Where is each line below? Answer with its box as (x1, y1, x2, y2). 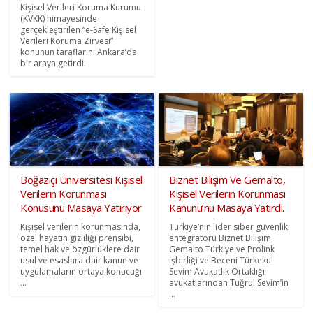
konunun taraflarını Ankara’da (20, 46, 138, 59)
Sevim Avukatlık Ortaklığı (169, 265, 265, 277)
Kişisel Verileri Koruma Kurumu (20, 1, 142, 14)
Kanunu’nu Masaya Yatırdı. (169, 200, 284, 214)
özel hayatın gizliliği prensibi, (20, 231, 134, 244)
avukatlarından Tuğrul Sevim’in (169, 276, 289, 289)
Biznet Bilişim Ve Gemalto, (169, 172, 285, 187)
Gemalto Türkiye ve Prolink (169, 242, 275, 255)
